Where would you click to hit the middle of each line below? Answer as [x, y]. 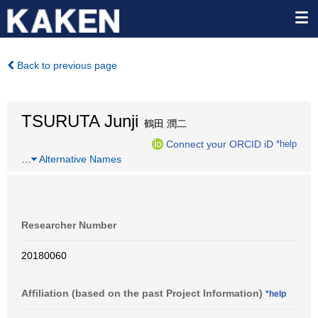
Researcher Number [69, 225]
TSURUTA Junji [80, 121]
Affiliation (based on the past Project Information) [143, 293]
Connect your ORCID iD [220, 144]
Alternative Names [79, 159]
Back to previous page [66, 65]
